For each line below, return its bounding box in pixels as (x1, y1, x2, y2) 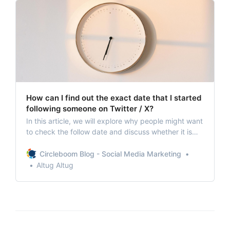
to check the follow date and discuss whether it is (26, 127, 192, 136)
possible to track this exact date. (26, 138, 137, 147)
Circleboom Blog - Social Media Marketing (40, 149, 181, 158)
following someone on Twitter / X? (26, 103, 154, 113)
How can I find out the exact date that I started (26, 92, 201, 103)
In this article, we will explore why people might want (26, 116, 203, 125)
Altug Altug (36, 160, 73, 169)
